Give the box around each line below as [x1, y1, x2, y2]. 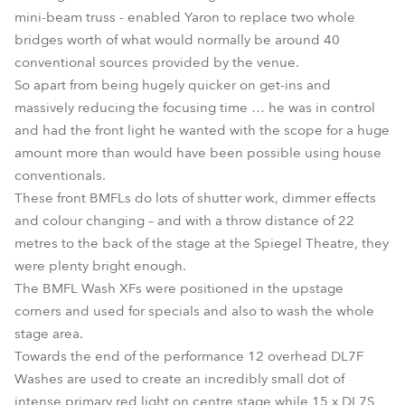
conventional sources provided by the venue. [14, 53, 299, 71]
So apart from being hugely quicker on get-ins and [14, 76, 331, 94]
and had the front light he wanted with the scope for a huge [14, 121, 390, 139]
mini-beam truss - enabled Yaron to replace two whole [14, 8, 355, 26]
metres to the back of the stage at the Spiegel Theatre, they [14, 234, 389, 252]
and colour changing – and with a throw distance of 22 [14, 212, 354, 230]
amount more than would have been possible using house [14, 144, 381, 162]
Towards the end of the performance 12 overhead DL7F [14, 347, 363, 365]
